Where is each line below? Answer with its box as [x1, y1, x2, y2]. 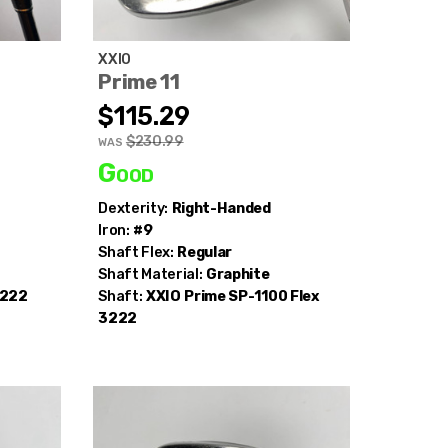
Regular [177, 243, 233, 261]
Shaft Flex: [98, 243, 174, 261]
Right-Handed [171, 199, 271, 217]
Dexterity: [98, 199, 168, 217]
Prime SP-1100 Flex [184, 287, 319, 305]
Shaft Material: [98, 265, 203, 283]
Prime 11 [98, 69, 180, 94]
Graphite [206, 265, 270, 283]
